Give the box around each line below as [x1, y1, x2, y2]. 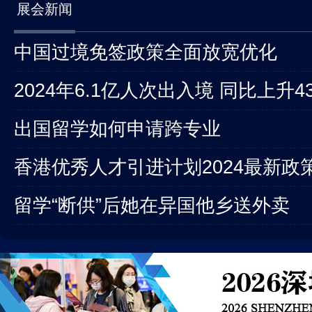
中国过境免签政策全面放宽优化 [14, 41, 277, 63]
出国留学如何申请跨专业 [14, 118, 221, 139]
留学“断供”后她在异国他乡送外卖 [14, 194, 290, 216]
